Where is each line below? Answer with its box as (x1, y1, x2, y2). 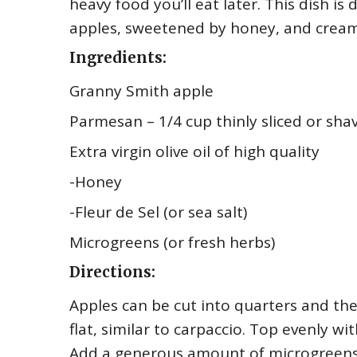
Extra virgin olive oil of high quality (69, 141, 320, 162)
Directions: (69, 263, 155, 281)
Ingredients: (69, 49, 167, 67)
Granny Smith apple (69, 80, 214, 101)
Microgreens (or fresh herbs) (69, 232, 275, 253)
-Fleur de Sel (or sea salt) (69, 202, 247, 222)
